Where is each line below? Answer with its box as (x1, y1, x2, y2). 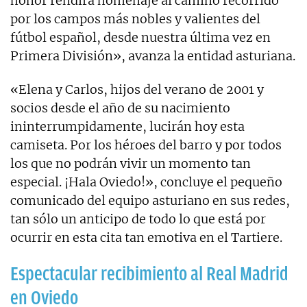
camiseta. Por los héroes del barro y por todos (10, 137, 282, 153)
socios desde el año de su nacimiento (10, 100, 230, 116)
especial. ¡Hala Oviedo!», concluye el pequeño (10, 174, 282, 191)
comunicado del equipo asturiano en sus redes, (10, 193, 290, 209)
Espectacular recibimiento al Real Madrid (10, 263, 288, 285)
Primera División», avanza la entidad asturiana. (10, 48, 295, 64)
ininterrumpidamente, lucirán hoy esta (10, 119, 245, 135)
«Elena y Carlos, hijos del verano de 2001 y (10, 82, 264, 98)
